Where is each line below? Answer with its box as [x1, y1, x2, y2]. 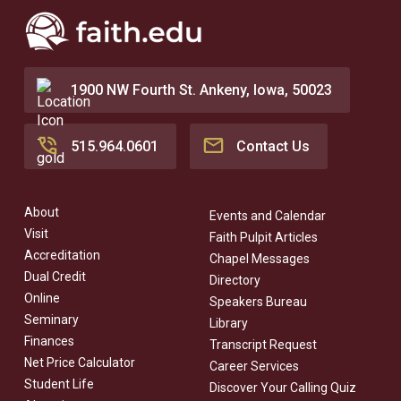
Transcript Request [209, 337, 317, 352]
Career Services [209, 358, 299, 373]
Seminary [23, 312, 79, 327]
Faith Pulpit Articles [209, 229, 318, 244]
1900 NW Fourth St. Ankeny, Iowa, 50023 [70, 81, 332, 98]
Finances [23, 334, 74, 348]
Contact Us [235, 137, 310, 155]
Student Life [23, 377, 94, 391]
